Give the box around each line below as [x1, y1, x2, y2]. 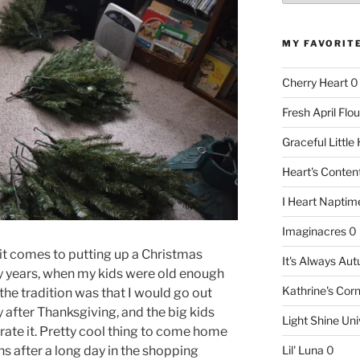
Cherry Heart [281, 76, 348, 90]
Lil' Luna [281, 343, 324, 358]
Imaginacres [281, 224, 346, 239]
